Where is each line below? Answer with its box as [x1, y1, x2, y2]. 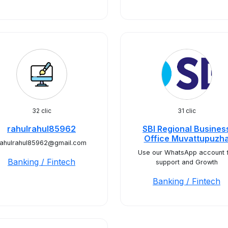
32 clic [32, 107, 51, 115]
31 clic [177, 107, 196, 115]
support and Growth [155, 158, 218, 166]
